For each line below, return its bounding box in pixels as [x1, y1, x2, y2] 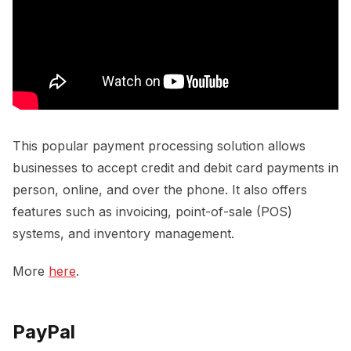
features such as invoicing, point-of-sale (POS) [13, 203, 292, 219]
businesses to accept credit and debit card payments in [13, 159, 338, 175]
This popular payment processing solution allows [13, 137, 306, 154]
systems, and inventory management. [13, 225, 234, 241]
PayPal [13, 320, 75, 343]
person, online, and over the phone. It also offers [13, 181, 307, 197]
